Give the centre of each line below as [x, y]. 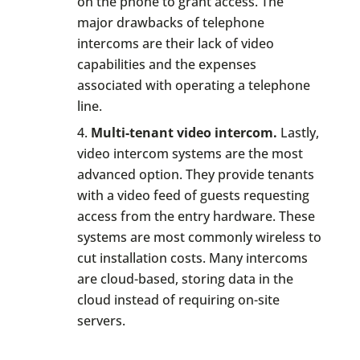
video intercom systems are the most [190, 153]
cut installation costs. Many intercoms [192, 258]
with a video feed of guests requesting [193, 195]
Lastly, [298, 132]
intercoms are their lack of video [175, 44]
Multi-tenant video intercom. [184, 132]
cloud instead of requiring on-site [178, 299]
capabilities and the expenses [166, 65]
